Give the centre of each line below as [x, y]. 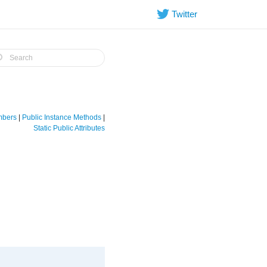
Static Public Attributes [69, 128]
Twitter [183, 14]
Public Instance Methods [62, 117]
